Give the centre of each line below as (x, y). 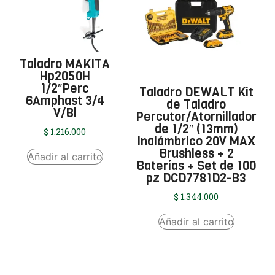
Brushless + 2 (196, 153)
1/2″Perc (65, 88)
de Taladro (196, 104)
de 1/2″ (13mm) (196, 129)
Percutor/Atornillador (196, 117)
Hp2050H (65, 76)
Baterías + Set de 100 (196, 166)
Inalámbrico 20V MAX (196, 141)
